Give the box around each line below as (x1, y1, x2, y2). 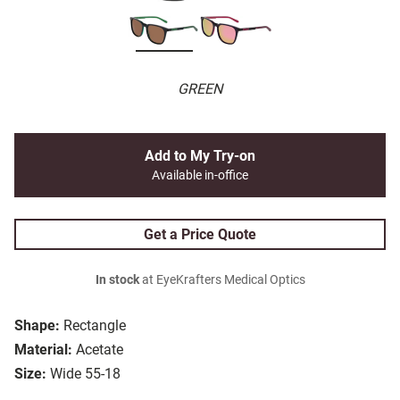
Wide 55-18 (50, 365, 121, 383)
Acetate (76, 341, 123, 359)
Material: (14, 341, 72, 359)
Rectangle (63, 317, 126, 335)
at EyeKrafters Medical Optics (138, 272, 305, 288)
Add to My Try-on (145, 147, 255, 165)
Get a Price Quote (144, 226, 256, 244)
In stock (95, 272, 139, 288)
